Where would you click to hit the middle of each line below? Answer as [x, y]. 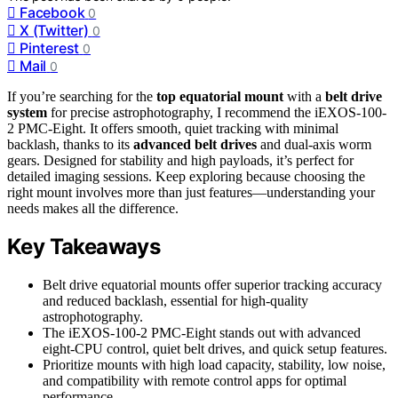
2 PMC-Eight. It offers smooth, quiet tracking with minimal [173, 128]
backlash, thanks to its [70, 144]
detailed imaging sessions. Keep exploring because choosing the [186, 176]
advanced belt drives [195, 144]
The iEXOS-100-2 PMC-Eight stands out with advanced [202, 333]
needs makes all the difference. [93, 208]
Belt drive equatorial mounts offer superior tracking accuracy [212, 285]
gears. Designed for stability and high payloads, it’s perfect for [180, 160]
